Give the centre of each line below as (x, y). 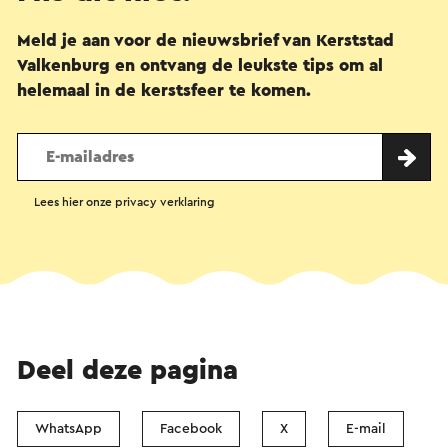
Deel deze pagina (127, 371)
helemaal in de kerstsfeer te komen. (164, 91)
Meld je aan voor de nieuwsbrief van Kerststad (205, 41)
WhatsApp (68, 429)
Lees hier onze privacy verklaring (124, 202)
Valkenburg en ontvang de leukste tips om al (200, 66)
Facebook (191, 429)
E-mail (366, 429)
